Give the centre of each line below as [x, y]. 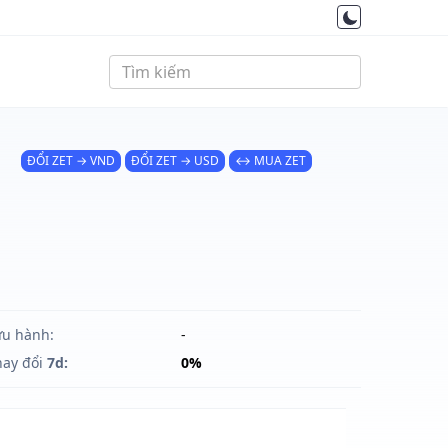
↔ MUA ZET [270, 160]
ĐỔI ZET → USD [174, 160]
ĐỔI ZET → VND [70, 160]
